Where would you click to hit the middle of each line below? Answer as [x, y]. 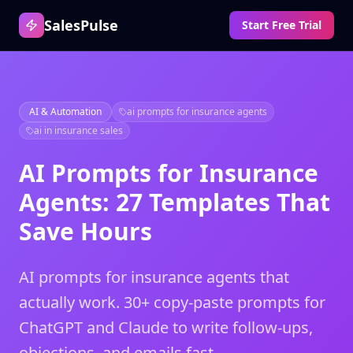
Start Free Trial [282, 25]
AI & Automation [65, 111]
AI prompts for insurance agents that [154, 277]
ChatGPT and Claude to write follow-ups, [166, 327]
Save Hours [85, 231]
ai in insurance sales [78, 130]
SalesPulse [81, 25]
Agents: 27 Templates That [175, 202]
